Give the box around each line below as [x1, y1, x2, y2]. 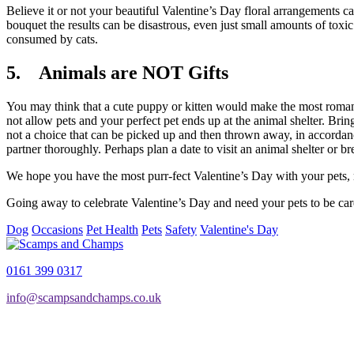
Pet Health [86, 222, 138, 236]
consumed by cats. [6, 32, 98, 47]
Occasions [32, 222, 83, 236]
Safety [165, 222, 197, 236]
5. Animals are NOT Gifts [6, 62, 228, 83]
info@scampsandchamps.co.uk [6, 290, 161, 304]
